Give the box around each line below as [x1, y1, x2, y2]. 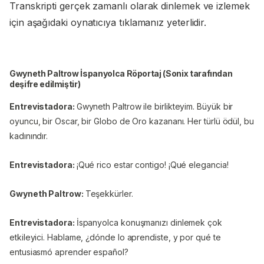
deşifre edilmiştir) [9, 78, 81, 89]
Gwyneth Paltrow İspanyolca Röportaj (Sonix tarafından [9, 68, 233, 78]
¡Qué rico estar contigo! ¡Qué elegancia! [76, 159, 229, 170]
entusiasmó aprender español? [9, 246, 128, 257]
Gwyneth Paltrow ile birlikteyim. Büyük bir [76, 101, 233, 111]
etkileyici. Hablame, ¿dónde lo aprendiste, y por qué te [9, 232, 221, 242]
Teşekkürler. [85, 188, 133, 199]
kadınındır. [9, 130, 48, 141]
